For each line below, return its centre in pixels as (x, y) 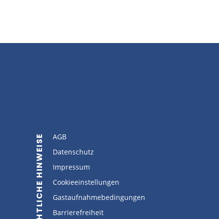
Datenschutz (73, 152)
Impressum (71, 167)
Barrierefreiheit (78, 212)
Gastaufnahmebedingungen (99, 197)
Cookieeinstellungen (86, 182)
